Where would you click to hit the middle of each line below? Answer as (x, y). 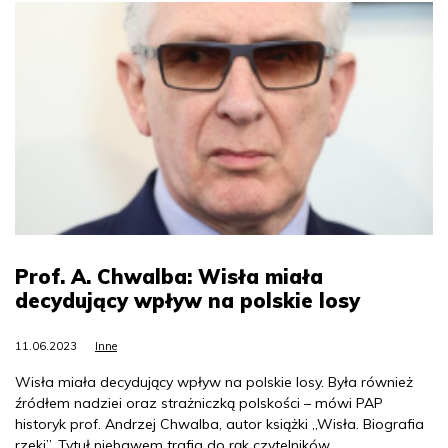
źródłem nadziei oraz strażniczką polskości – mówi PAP (199, 403)
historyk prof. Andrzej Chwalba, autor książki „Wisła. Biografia (219, 424)
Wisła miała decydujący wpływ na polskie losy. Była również (214, 382)
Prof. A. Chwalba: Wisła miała (169, 277)
